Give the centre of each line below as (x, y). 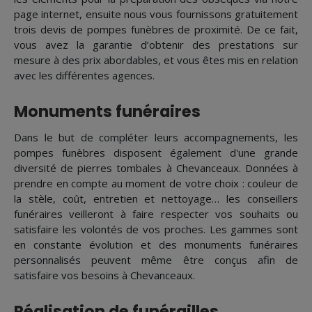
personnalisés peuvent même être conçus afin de (156, 260)
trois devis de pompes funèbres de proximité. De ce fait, (156, 30)
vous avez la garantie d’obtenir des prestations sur (156, 45)
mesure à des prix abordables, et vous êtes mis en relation (156, 60)
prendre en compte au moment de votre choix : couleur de (156, 184)
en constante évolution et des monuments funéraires (156, 245)
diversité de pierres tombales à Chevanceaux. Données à (156, 168)
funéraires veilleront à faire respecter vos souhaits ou (156, 214)
